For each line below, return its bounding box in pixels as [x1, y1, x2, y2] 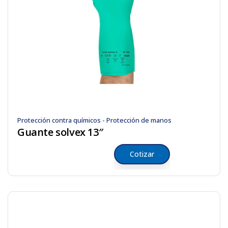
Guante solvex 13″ [17, 125, 103, 139]
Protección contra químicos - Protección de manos [17, 116, 172, 125]
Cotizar [130, 149, 154, 159]
